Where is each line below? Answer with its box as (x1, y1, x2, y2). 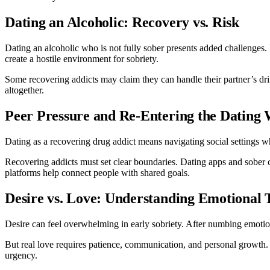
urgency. (5, 250, 37, 260)
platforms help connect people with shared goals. (5, 167, 190, 178)
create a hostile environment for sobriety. (5, 53, 159, 64)
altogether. (5, 84, 44, 95)
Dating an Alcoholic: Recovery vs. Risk (5, 14, 239, 30)
